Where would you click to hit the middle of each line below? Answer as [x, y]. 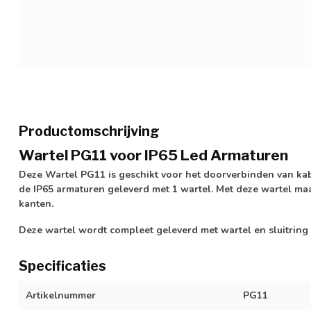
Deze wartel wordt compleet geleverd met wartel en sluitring [163, 230]
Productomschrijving [89, 131]
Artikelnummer [61, 295]
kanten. [36, 203]
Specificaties [62, 266]
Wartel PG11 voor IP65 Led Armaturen [153, 155]
